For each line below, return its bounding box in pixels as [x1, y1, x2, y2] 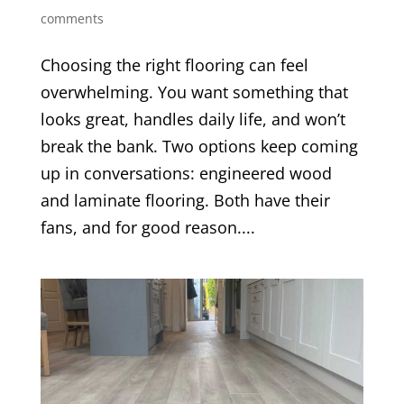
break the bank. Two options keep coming [40, 135, 358, 158]
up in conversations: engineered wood [40, 162, 332, 185]
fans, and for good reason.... [40, 216, 255, 239]
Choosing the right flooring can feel [40, 54, 308, 77]
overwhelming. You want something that [40, 81, 348, 104]
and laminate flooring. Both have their [40, 189, 330, 212]
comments [40, 10, 104, 28]
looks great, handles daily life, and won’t [40, 108, 345, 131]
